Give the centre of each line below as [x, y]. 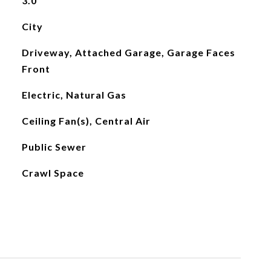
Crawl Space [53, 173]
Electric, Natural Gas [74, 95]
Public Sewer [54, 147]
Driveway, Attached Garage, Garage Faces [128, 52]
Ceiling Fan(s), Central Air [86, 121]
